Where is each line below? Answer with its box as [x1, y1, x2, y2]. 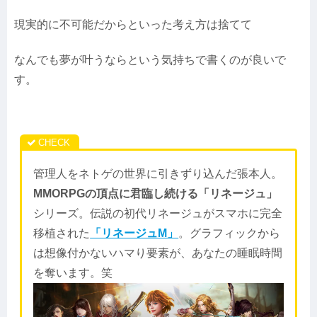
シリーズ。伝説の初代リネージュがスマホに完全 [33, 207, 283, 219]
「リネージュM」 [90, 226, 179, 239]
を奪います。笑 [33, 266, 113, 279]
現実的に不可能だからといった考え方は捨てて [14, 18, 252, 30]
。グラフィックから [178, 226, 281, 239]
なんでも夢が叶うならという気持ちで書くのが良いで [14, 54, 286, 67]
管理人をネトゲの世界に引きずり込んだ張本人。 [33, 167, 283, 180]
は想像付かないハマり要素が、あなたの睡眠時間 [33, 246, 283, 259]
